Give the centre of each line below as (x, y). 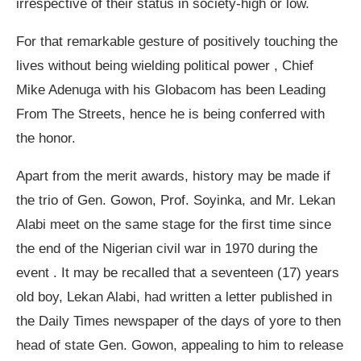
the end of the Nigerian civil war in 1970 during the (167, 249)
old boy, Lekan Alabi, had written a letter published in (174, 297)
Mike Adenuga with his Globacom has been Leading (171, 90)
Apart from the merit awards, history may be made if (173, 176)
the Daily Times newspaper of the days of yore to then (178, 322)
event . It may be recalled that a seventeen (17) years (178, 273)
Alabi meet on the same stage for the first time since (174, 225)
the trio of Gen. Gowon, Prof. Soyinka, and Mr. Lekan (176, 201)
